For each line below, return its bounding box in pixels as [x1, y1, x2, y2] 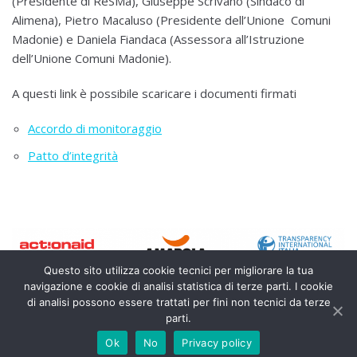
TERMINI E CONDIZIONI [12, 338, 115, 351]
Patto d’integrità [28, 147, 118, 163]
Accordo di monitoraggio [28, 120, 162, 136]
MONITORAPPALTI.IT [12, 323, 104, 336]
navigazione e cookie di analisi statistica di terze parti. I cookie [24, 280, 333, 292]
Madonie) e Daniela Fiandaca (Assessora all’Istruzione [12, 31, 304, 47]
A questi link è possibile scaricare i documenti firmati [12, 85, 296, 101]
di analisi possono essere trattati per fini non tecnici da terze [26, 296, 331, 308]
